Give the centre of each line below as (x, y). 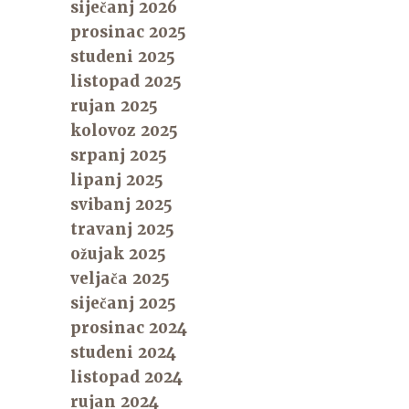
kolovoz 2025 (125, 130)
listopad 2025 (126, 81)
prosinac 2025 (129, 31)
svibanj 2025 (122, 204)
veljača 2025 (121, 278)
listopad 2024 (127, 377)
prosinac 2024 (129, 327)
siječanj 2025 (124, 303)
